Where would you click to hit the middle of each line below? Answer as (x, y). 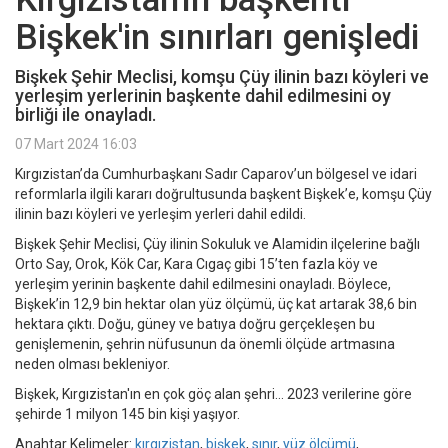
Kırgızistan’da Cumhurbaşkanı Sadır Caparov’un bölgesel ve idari (216, 174)
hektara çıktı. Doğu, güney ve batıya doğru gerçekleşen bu (195, 324)
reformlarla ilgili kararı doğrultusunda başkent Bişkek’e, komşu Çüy (223, 194)
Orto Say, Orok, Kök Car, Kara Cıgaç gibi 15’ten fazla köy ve (196, 264)
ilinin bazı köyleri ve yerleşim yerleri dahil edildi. (160, 214)
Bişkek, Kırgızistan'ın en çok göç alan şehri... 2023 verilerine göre (213, 394)
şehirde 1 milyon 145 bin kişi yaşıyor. (129, 414)
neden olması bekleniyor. (94, 364)
